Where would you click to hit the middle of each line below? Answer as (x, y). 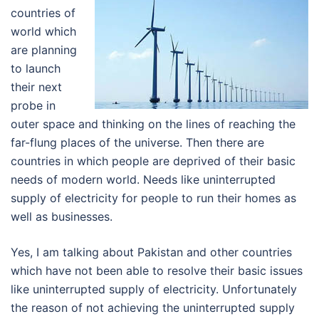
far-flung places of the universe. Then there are (137, 142)
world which (43, 31)
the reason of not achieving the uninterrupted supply (153, 308)
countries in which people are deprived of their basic (153, 161)
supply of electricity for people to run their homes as (153, 198)
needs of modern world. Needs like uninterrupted (143, 179)
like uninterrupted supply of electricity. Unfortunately (154, 289)
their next (36, 87)
